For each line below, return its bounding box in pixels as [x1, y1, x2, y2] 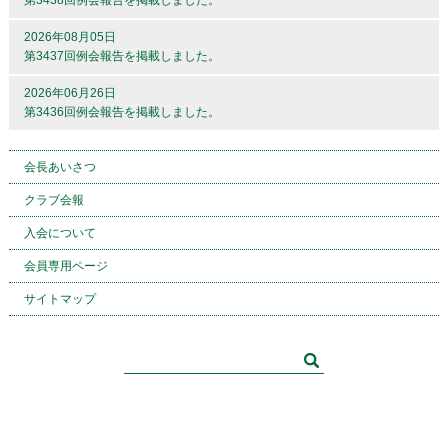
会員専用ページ [23, 259, 108, 273]
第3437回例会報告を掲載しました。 [23, 49, 220, 63]
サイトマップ [23, 292, 96, 306]
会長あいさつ [23, 160, 96, 174]
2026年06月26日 [23, 86, 116, 100]
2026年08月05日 [23, 30, 116, 44]
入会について [23, 226, 96, 240]
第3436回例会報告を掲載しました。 [23, 105, 220, 119]
